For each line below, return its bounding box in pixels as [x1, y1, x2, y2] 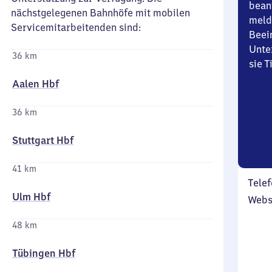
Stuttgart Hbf [12, 134, 73, 146]
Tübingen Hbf [12, 247, 75, 259]
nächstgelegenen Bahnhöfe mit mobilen [11, 7, 190, 19]
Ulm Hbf [12, 191, 50, 203]
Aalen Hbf [12, 78, 59, 90]
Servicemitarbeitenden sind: [11, 21, 141, 33]
